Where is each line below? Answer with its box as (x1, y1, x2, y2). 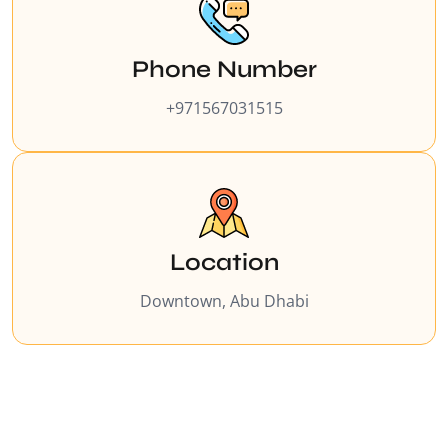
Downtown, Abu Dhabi (139, 290, 309, 313)
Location (169, 248, 279, 278)
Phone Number (131, 55, 317, 85)
